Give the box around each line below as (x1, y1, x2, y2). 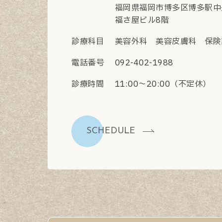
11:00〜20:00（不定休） (115, 78, 211, 90)
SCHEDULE (86, 126, 135, 136)
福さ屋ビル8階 (115, 14, 169, 26)
